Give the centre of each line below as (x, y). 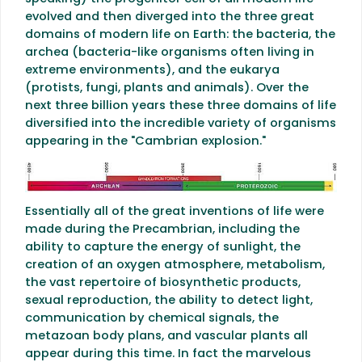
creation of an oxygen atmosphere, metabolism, (175, 266)
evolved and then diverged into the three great (170, 17)
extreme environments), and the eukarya (152, 70)
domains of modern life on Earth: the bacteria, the (180, 35)
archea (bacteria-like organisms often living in (170, 53)
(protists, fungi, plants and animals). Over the (167, 88)
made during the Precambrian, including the (162, 230)
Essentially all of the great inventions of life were (175, 213)
